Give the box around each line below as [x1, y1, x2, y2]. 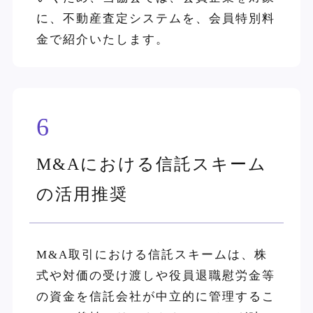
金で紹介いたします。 [36, 33, 169, 47]
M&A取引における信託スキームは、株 [36, 247, 268, 261]
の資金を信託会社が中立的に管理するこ [36, 289, 275, 303]
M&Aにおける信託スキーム [36, 154, 267, 173]
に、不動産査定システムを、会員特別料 [36, 12, 275, 26]
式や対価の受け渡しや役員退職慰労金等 [36, 268, 275, 282]
